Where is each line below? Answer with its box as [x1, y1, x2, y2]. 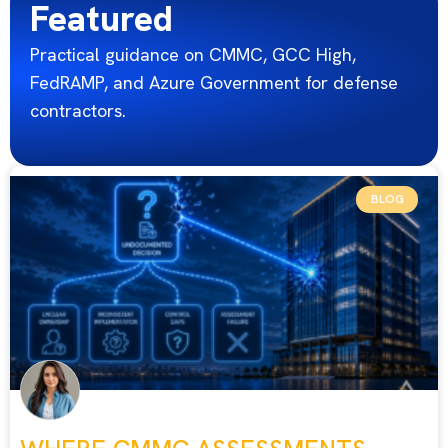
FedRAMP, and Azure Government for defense [30, 70, 398, 94]
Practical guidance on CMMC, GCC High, [30, 42, 356, 66]
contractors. [30, 98, 126, 122]
